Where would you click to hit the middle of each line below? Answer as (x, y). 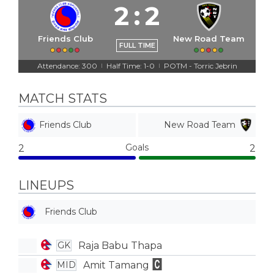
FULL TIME (137, 45)
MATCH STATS (63, 98)
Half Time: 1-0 (130, 66)
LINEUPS (46, 185)
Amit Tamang (116, 265)
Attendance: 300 (67, 66)
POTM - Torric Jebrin (200, 66)
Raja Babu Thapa (120, 245)
